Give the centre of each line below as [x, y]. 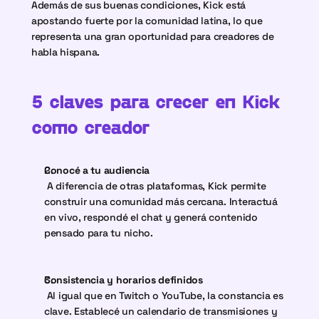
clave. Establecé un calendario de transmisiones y [161, 311]
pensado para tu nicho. [99, 233]
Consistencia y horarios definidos [124, 280]
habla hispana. [66, 52]
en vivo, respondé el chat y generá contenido [151, 217]
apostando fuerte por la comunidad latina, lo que [147, 21]
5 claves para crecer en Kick [156, 101]
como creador [90, 126]
